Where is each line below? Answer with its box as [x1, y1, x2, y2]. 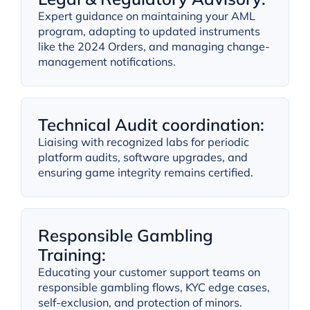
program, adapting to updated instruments [37, 24, 260, 39]
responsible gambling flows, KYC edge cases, [37, 280, 270, 295]
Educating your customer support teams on [37, 265, 260, 280]
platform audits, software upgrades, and [37, 150, 248, 165]
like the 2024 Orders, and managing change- [37, 39, 270, 54]
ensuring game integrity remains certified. [37, 165, 253, 180]
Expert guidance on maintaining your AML [37, 9, 255, 24]
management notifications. [37, 55, 176, 69]
